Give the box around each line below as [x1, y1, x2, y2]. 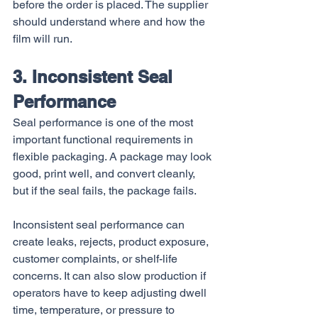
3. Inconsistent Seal [13, 67, 177, 87]
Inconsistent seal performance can [13, 218, 187, 231]
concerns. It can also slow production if [13, 269, 209, 283]
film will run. [13, 32, 72, 45]
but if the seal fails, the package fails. [13, 184, 197, 197]
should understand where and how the [13, 15, 208, 28]
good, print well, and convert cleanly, [13, 167, 198, 180]
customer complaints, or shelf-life [13, 252, 180, 265]
